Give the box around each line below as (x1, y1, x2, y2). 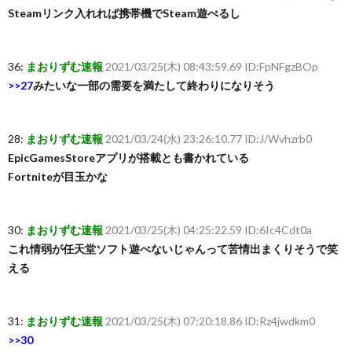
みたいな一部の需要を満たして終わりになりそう (33, 79, 275, 92)
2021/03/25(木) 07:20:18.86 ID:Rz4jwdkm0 (105, 314, 315, 328)
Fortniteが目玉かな (8, 170, 108, 183)
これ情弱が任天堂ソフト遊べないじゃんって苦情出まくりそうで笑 (8, 242, 338, 255)
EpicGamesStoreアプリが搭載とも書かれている (8, 151, 249, 164)
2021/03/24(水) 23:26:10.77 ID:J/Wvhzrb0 (105, 132, 312, 145)
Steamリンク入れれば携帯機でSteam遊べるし (8, 6, 240, 20)
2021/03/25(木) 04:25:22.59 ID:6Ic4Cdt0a (105, 223, 312, 236)
